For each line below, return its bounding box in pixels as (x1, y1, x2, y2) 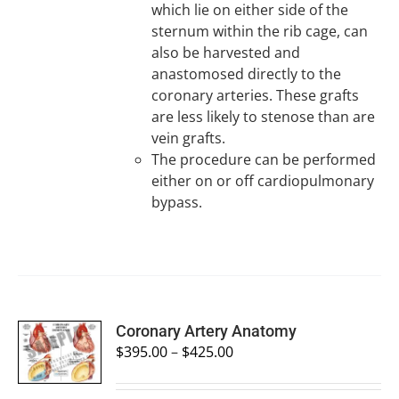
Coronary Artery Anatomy (116, 322, 297, 340)
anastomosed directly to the (151, 64, 342, 84)
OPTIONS (33, 340, 85, 356)
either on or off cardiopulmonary (151, 171, 375, 191)
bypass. (151, 192, 203, 212)
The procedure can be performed (151, 150, 377, 169)
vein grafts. (151, 128, 226, 148)
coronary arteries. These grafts (151, 85, 360, 105)
